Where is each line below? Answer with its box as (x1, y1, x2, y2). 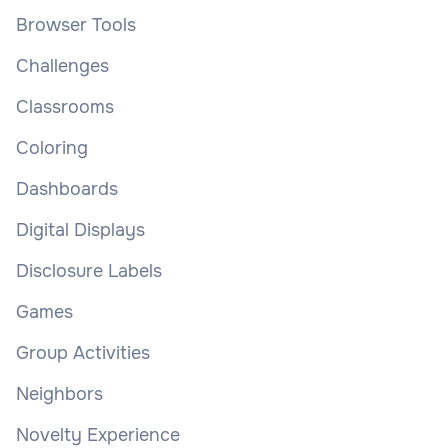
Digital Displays (16, 219, 145, 242)
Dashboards (16, 178, 118, 201)
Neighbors (16, 383, 103, 406)
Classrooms (16, 96, 114, 119)
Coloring (16, 137, 88, 160)
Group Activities (16, 342, 150, 365)
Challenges (16, 55, 109, 78)
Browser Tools (16, 14, 136, 37)
